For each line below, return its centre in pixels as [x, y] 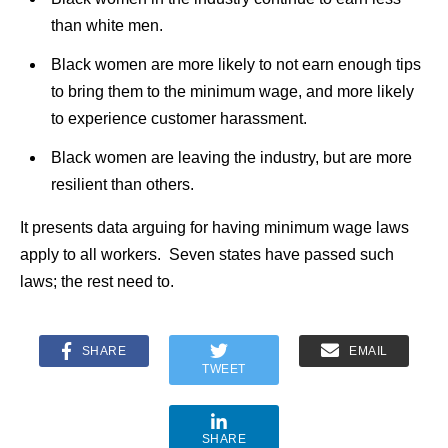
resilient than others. [122, 185]
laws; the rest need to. [97, 282]
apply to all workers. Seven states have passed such [207, 255]
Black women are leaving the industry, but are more [231, 158]
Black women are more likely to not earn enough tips [235, 65]
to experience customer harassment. [178, 119]
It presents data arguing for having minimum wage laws [214, 228]
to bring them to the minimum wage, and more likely [232, 92]
